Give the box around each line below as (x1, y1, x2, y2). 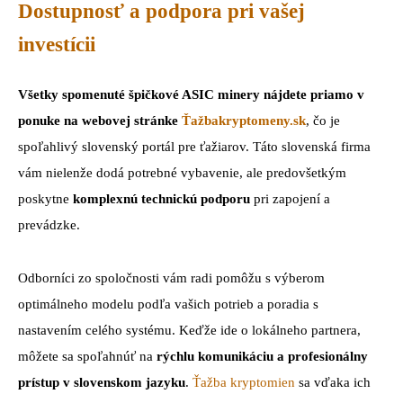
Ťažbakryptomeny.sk (182, 112, 306, 128)
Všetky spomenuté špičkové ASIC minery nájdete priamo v (18, 86, 364, 102)
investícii (18, 33, 95, 57)
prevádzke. (18, 217, 80, 232)
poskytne (18, 191, 73, 206)
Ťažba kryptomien (193, 374, 295, 390)
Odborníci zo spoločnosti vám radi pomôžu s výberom (18, 270, 325, 285)
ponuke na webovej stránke (18, 112, 182, 128)
